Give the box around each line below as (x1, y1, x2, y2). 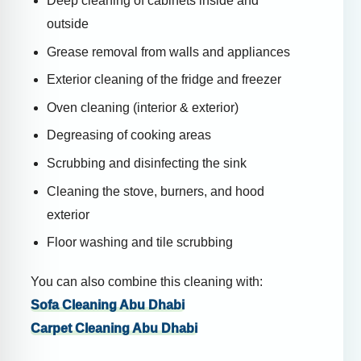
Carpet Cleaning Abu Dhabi (31, 322, 197, 336)
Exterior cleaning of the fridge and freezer (47, 73, 281, 87)
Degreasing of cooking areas (47, 128, 211, 143)
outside (47, 17, 89, 31)
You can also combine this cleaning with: (31, 275, 263, 289)
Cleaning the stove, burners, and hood (47, 184, 264, 198)
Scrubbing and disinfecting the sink (47, 156, 247, 171)
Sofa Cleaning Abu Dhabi (31, 298, 185, 313)
